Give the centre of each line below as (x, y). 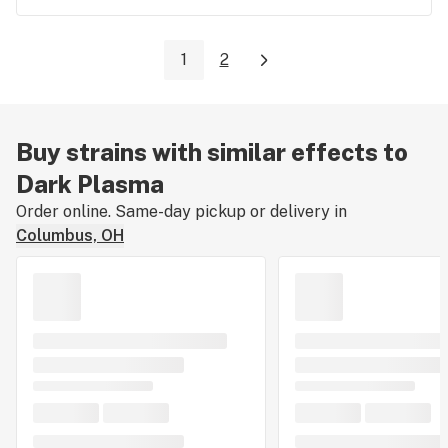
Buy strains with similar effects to (212, 152)
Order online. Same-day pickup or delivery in (181, 212)
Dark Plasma (90, 184)
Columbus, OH (70, 236)
